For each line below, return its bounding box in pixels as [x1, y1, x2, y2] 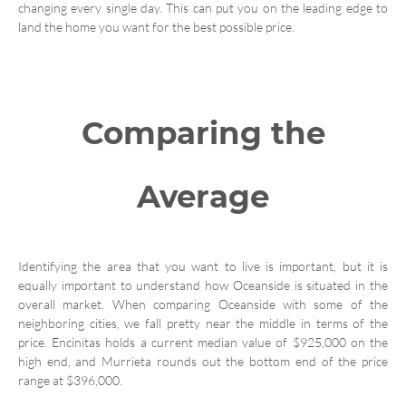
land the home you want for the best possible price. [18, 18, 295, 34]
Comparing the [81, 113, 325, 152]
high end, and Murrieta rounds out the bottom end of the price [18, 353, 388, 369]
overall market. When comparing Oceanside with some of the [18, 295, 388, 312]
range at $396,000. [18, 372, 122, 388]
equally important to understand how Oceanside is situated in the [18, 276, 388, 293]
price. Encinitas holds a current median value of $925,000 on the [18, 333, 388, 350]
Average [137, 177, 269, 216]
